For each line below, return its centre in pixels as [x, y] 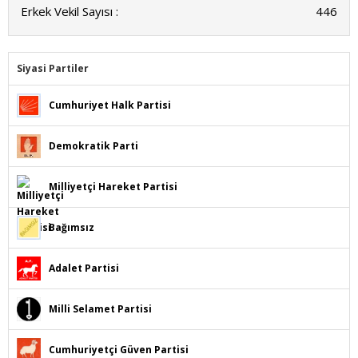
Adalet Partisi [84, 268]
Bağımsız [72, 227]
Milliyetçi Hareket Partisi [113, 187]
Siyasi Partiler [53, 68]
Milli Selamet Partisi [100, 309]
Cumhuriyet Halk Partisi [110, 105]
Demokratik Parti [93, 146]
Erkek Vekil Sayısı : [70, 11]
